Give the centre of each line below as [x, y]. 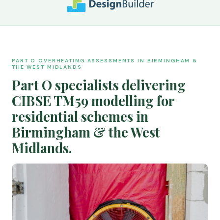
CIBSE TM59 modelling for [93, 101]
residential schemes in [80, 116]
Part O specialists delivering [99, 85]
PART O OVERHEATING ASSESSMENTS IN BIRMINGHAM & [105, 61]
